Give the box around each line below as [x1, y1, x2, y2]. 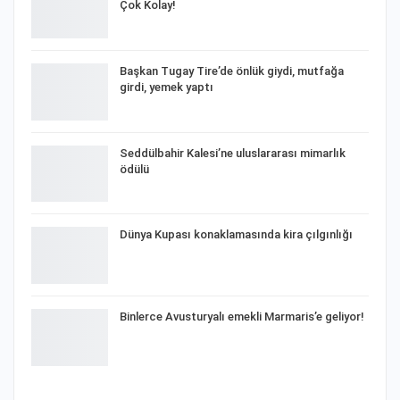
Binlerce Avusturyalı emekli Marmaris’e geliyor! [120, 309, 364, 323]
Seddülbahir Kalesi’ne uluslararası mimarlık [120, 146, 346, 160]
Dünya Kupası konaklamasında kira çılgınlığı [120, 228, 353, 242]
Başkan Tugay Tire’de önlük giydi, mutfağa [120, 64, 344, 78]
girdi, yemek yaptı [120, 80, 213, 94]
